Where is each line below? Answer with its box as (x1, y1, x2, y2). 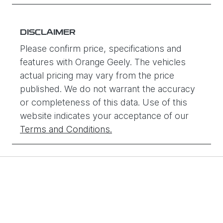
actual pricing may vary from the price (20, 70, 174, 81)
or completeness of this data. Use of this (20, 97, 187, 108)
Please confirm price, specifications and (20, 43, 182, 54)
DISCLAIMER (20, 29, 76, 37)
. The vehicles (130, 57, 186, 68)
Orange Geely (75, 57, 130, 68)
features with (20, 57, 75, 68)
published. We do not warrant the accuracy (20, 84, 195, 95)
